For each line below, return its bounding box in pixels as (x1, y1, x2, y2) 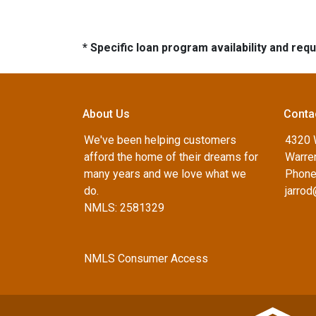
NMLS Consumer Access (84, 252, 208, 265)
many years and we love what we (84, 167, 246, 181)
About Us (83, 107, 130, 121)
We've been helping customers (84, 133, 236, 147)
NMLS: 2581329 (84, 201, 164, 214)
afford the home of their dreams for (84, 150, 258, 164)
